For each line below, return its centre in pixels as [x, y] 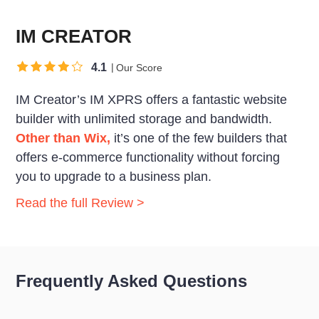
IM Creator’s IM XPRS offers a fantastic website [152, 99]
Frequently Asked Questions [132, 281]
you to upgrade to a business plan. [114, 176]
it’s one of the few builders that [199, 138]
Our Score [140, 67]
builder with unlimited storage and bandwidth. [144, 119]
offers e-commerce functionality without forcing [148, 157]
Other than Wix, [63, 138]
